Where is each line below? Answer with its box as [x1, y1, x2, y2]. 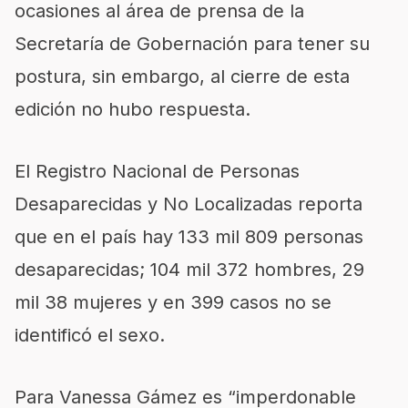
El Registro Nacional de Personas [15, 159, 300, 182]
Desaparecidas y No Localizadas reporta [15, 192, 362, 215]
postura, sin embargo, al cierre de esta [15, 65, 350, 87]
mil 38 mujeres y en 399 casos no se [15, 291, 331, 313]
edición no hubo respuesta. [15, 97, 250, 120]
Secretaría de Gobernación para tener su [15, 32, 370, 55]
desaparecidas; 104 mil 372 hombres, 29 [15, 258, 364, 280]
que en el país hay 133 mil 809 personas [15, 225, 363, 248]
